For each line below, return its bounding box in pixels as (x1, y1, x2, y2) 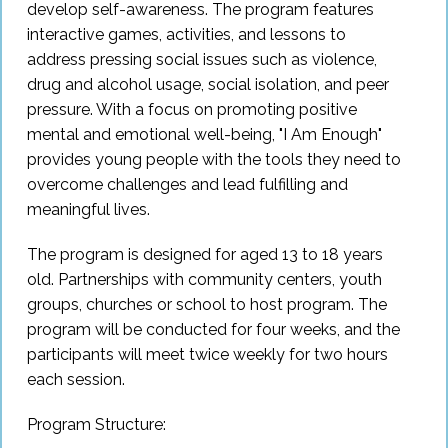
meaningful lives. (27, 200, 150, 220)
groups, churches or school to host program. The (27, 295, 387, 315)
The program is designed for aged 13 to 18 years (27, 245, 383, 265)
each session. (27, 370, 125, 390)
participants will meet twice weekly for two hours (27, 345, 388, 365)
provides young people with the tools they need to (27, 150, 401, 170)
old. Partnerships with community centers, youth (27, 270, 382, 290)
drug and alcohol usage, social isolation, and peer (27, 75, 389, 95)
